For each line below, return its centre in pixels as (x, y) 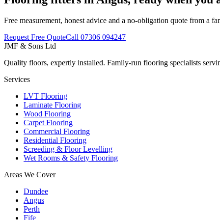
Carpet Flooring (48, 122)
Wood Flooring (47, 113)
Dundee (36, 191)
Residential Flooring (55, 140)
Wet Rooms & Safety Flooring (71, 158)
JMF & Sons (25, 46)
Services (17, 79)
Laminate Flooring (52, 105)
